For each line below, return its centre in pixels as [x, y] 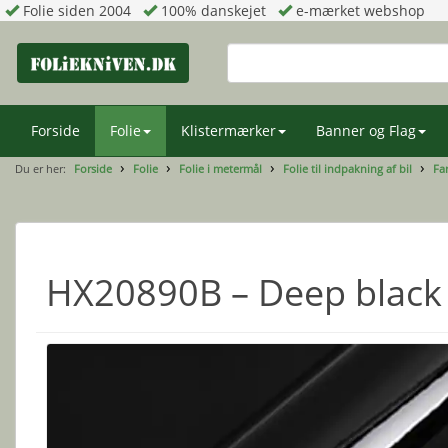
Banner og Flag [366, 130]
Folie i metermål [220, 168]
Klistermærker [228, 130]
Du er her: [42, 168]
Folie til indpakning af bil [347, 168]
